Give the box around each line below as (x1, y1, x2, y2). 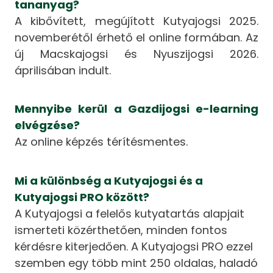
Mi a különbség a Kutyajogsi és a (15, 172, 204, 188)
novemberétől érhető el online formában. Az (15, 29, 258, 45)
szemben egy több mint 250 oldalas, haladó (15, 255, 258, 271)
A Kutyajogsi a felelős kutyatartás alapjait (15, 205, 245, 221)
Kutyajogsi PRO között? (15, 189, 150, 205)
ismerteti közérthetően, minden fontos (15, 222, 228, 238)
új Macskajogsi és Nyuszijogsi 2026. (15, 46, 258, 62)
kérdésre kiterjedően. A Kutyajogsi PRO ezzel (15, 238, 253, 254)
